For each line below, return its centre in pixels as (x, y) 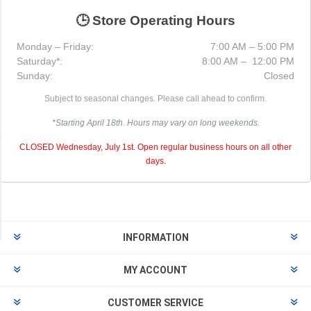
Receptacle (62, 58)
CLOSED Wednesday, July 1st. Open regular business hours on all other (155, 147)
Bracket (54, 17)
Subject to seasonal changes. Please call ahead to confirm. (155, 98)
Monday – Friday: (55, 47)
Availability (58, 154)
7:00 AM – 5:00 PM (252, 47)
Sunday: (35, 76)
